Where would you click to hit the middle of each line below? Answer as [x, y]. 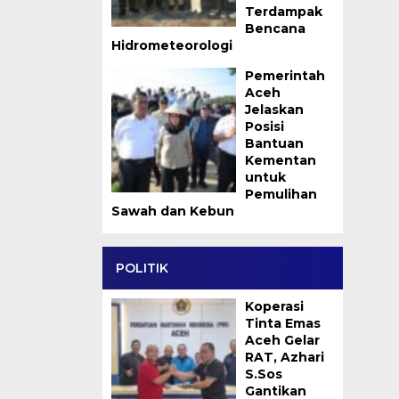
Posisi [264, 126]
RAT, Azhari [284, 357]
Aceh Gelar [282, 340]
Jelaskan [274, 110]
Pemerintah [285, 76]
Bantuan [274, 143]
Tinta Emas [282, 323]
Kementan [280, 160]
